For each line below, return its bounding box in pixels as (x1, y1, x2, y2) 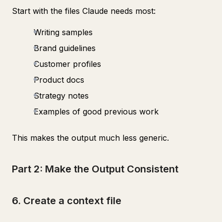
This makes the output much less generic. (12, 133, 169, 143)
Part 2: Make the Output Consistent (12, 163, 178, 175)
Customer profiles (34, 59, 101, 69)
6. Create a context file (12, 195, 121, 207)
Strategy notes (34, 91, 89, 101)
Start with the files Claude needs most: (12, 6, 156, 16)
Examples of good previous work (34, 107, 159, 116)
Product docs (34, 75, 84, 85)
